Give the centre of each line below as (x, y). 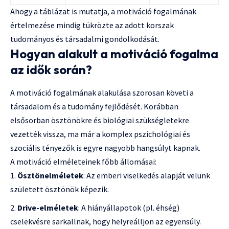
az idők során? (51, 69)
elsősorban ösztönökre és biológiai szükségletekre (100, 120)
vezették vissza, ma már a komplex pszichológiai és (100, 134)
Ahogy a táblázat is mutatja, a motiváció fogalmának (103, 11)
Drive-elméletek (48, 208)
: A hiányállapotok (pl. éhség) (129, 208)
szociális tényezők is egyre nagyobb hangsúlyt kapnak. (105, 148)
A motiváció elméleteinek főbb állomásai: (83, 162)
